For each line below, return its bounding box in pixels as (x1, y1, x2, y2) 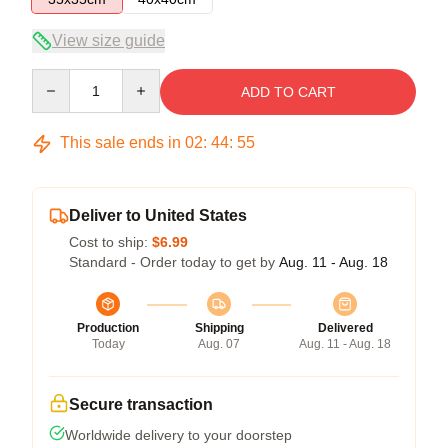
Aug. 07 (198, 337, 240, 351)
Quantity (31, 70, 84, 86)
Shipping (194, 321, 244, 335)
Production (77, 321, 139, 335)
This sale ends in (56, 134, 185, 151)
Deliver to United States (69, 207, 247, 224)
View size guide (52, 32, 165, 49)
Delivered (317, 321, 373, 335)
